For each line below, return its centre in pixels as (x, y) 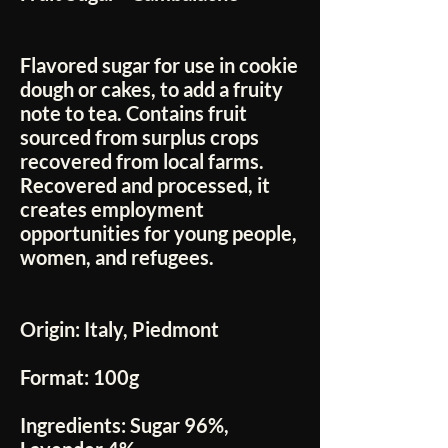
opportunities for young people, (158, 233)
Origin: (50, 329)
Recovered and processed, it (145, 185)
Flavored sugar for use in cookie (159, 65)
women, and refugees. (117, 257)
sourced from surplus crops (139, 137)
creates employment (112, 209)
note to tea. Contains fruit (133, 113)
